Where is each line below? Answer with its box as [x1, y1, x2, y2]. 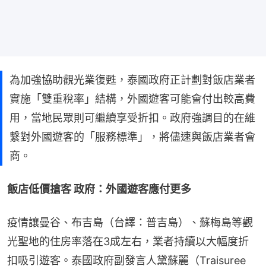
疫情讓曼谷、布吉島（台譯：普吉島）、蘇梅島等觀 [7, 216, 253, 229]
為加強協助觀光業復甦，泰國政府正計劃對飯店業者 [9, 73, 255, 86]
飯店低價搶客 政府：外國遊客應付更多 [7, 182, 191, 195]
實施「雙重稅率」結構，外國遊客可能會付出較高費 [9, 92, 255, 105]
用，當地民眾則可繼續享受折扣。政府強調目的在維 [9, 111, 255, 124]
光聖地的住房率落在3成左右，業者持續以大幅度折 [7, 235, 249, 248]
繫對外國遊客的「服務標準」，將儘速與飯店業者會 [9, 130, 255, 143]
